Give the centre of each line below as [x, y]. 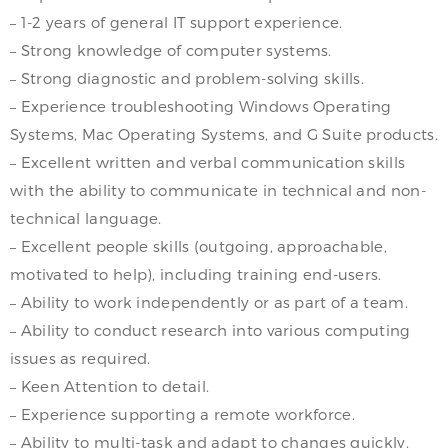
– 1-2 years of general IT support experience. [176, 21]
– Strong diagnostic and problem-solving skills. [187, 77]
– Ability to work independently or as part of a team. [209, 301]
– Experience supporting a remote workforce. [182, 413]
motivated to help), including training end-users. [196, 273]
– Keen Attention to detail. [110, 385]
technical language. [86, 217]
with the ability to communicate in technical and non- [218, 189]
